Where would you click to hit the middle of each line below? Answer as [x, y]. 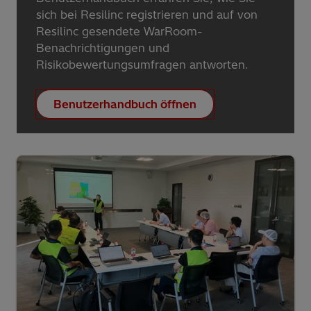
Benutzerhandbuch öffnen [125, 104]
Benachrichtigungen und [103, 48]
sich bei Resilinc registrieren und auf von [147, 14]
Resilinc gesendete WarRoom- [119, 31]
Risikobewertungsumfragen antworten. [142, 64]
